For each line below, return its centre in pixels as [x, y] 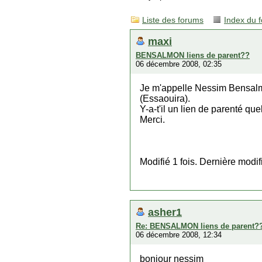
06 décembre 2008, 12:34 [179, 235]
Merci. [152, 120]
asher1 [165, 212]
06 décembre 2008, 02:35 [179, 64]
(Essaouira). [165, 99]
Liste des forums [173, 20]
